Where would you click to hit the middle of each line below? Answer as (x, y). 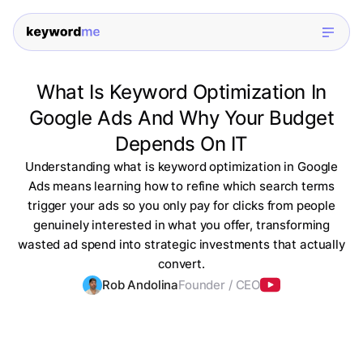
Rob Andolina (140, 285)
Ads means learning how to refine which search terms (181, 186)
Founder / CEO (220, 285)
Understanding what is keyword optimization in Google (181, 167)
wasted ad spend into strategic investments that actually (181, 245)
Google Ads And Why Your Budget (181, 118)
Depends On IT (181, 144)
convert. (181, 264)
